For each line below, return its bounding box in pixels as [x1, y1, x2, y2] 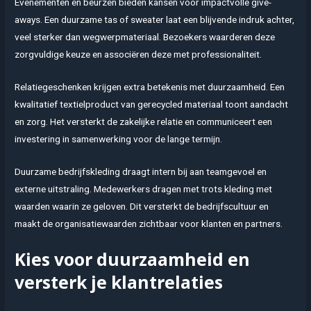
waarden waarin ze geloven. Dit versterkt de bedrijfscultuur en [15, 200, 269, 212]
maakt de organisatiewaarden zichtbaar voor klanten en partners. [15, 217, 283, 229]
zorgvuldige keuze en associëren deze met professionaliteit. [15, 49, 262, 60]
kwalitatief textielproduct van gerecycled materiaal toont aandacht [15, 99, 289, 110]
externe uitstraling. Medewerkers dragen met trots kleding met [15, 183, 273, 194]
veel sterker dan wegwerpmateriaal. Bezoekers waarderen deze [15, 31, 276, 43]
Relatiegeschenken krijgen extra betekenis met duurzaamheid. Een [15, 81, 285, 93]
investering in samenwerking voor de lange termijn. [15, 133, 223, 145]
